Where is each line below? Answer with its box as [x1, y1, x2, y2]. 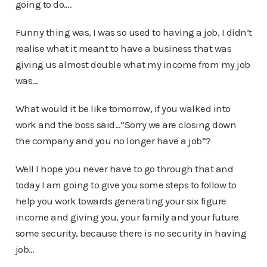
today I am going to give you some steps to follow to [15, 179, 237, 191]
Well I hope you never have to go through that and [15, 163, 233, 175]
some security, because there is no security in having [15, 227, 246, 239]
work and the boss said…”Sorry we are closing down [15, 119, 236, 131]
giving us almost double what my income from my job [15, 58, 250, 70]
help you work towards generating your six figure [15, 195, 226, 207]
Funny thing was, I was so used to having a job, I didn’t [15, 26, 252, 38]
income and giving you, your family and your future [15, 211, 239, 223]
